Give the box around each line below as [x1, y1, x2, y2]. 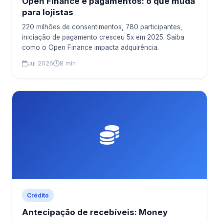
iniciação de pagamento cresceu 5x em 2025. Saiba [22, 33, 184, 41]
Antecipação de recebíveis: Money [22, 207, 168, 217]
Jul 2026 [27, 60, 53, 67]
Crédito [27, 192, 49, 199]
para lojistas [22, 7, 73, 17]
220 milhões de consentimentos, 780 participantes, [22, 23, 182, 31]
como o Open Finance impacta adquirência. [22, 44, 159, 51]
